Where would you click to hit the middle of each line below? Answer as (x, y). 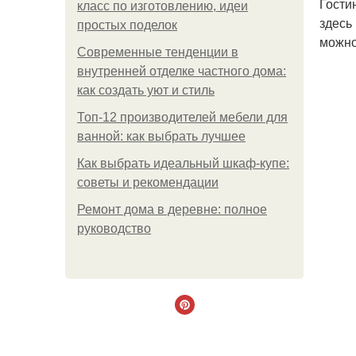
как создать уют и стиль (146, 90)
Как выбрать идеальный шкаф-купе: (183, 163)
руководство (114, 228)
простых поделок (127, 25)
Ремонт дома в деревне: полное (172, 209)
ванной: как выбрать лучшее (161, 136)
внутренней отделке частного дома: (182, 71)
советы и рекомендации (148, 182)
